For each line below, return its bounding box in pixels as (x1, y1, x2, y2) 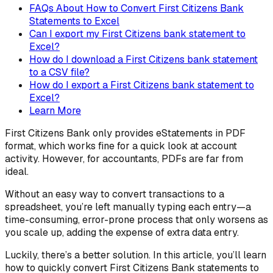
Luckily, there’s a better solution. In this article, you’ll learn (5, 249, 266, 262)
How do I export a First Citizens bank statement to (29, 79, 254, 92)
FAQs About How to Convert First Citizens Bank (29, 2, 244, 15)
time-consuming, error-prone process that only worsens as (5, 213, 268, 227)
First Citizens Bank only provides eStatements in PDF (5, 127, 246, 140)
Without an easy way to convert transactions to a (5, 188, 224, 201)
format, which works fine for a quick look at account (5, 140, 237, 153)
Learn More (29, 104, 81, 118)
